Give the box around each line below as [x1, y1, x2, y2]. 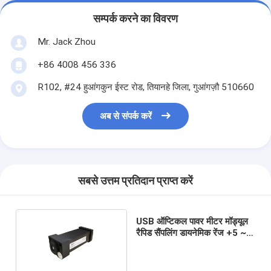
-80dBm [136, 238, 171, 250]
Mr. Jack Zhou [37, 36, 96, 47]
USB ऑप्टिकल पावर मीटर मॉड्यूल [136, 215, 249, 227]
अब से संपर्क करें [100, 111, 152, 122]
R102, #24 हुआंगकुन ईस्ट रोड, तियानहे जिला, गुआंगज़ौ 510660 [37, 81, 254, 93]
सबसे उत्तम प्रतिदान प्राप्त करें [78, 175, 193, 188]
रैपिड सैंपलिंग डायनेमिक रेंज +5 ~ [136, 227, 247, 238]
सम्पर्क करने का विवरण [93, 13, 178, 25]
